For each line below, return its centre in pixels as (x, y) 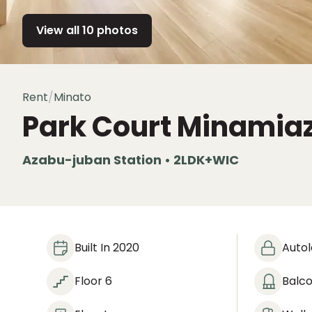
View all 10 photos (87, 30)
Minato (72, 97)
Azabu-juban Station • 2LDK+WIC (131, 160)
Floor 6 (94, 281)
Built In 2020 (107, 248)
